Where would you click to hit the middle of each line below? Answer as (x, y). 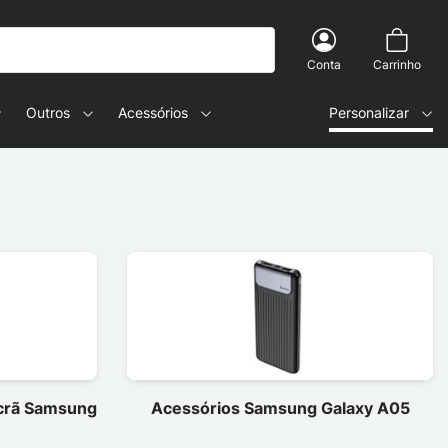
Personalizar (369, 112)
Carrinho (397, 64)
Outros (48, 112)
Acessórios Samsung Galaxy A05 (280, 407)
